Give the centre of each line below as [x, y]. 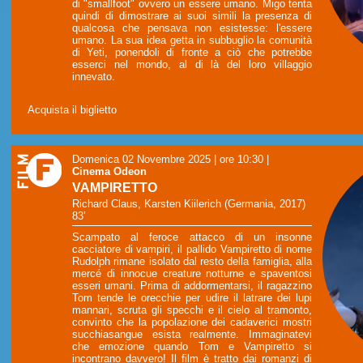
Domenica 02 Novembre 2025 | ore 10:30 [168, 160]
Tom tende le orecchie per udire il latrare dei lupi [192, 298]
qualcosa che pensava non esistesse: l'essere [192, 28]
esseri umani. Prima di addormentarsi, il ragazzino [192, 286]
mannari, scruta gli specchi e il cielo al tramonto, [192, 310]
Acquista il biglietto [72, 110]
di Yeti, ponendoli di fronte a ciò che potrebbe [192, 53]
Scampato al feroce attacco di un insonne [192, 237]
